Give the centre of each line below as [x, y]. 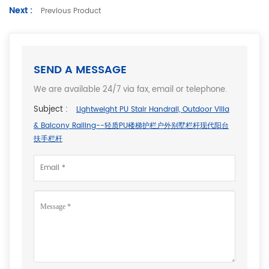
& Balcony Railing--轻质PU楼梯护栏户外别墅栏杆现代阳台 [131, 125]
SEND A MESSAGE [80, 70]
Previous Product [70, 11]
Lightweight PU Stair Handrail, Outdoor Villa [153, 109]
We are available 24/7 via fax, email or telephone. [130, 89]
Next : [21, 10]
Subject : [51, 109]
